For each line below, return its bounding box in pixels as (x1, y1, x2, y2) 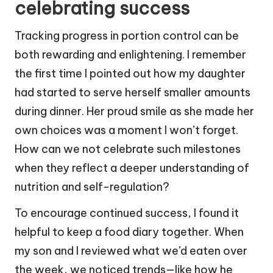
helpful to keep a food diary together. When (15, 225, 244, 239)
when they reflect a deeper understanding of (15, 161, 249, 175)
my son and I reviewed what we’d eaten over (15, 244, 247, 258)
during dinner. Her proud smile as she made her (15, 104, 254, 119)
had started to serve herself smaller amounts (15, 85, 250, 100)
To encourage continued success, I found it (15, 206, 239, 221)
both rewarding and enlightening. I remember (15, 48, 246, 62)
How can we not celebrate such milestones (15, 142, 241, 157)
